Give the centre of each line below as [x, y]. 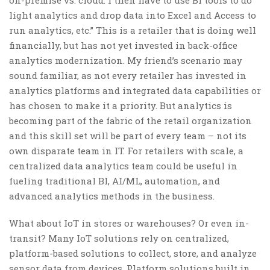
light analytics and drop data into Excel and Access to [133, 15]
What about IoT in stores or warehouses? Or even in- [129, 223]
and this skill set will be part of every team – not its [128, 135]
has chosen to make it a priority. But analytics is [121, 105]
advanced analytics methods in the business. [112, 196]
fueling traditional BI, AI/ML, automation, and [115, 181]
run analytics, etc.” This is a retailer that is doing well [133, 30]
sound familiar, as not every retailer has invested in [128, 75]
